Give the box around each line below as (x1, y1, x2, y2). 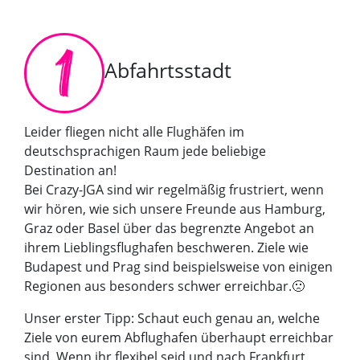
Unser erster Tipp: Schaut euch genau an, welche (24, 309, 320, 328)
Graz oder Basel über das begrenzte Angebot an (24, 219, 314, 238)
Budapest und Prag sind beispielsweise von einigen (24, 258, 333, 276)
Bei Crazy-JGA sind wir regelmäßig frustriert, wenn (24, 181, 324, 199)
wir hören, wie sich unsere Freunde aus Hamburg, (24, 200, 325, 219)
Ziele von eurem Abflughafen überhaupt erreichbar (24, 329, 333, 347)
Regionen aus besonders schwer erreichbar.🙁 (24, 277, 305, 296)
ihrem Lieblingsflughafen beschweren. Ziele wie (24, 239, 309, 257)
